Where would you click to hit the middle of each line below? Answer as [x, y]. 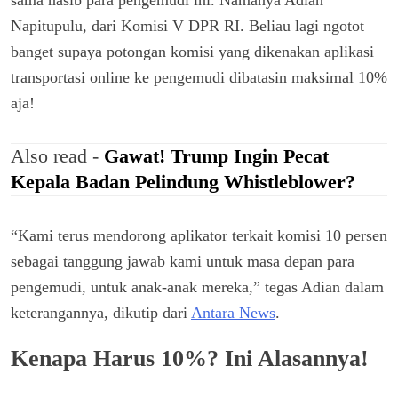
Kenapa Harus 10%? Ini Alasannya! [190, 358]
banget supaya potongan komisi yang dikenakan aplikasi [192, 52]
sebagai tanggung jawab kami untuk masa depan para [183, 262]
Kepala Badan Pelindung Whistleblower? [183, 183]
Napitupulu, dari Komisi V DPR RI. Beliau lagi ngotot [187, 26]
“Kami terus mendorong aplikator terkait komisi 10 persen [199, 236]
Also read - [57, 157]
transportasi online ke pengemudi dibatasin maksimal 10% [199, 78]
